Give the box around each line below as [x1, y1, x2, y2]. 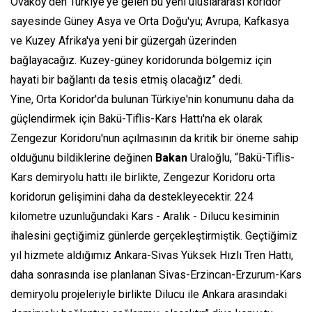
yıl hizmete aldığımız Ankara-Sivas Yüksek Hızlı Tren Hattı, [10, 249, 293, 263]
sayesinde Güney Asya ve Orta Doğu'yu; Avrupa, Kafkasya [10, 15, 289, 29]
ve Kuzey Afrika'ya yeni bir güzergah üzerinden [10, 34, 237, 48]
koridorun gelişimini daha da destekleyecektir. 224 [10, 190, 253, 204]
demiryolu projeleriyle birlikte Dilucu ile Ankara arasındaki [10, 288, 287, 302]
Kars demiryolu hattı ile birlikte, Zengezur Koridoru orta [10, 171, 275, 185]
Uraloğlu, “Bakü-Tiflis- [187, 151, 295, 165]
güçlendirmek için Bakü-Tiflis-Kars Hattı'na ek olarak [10, 112, 263, 126]
